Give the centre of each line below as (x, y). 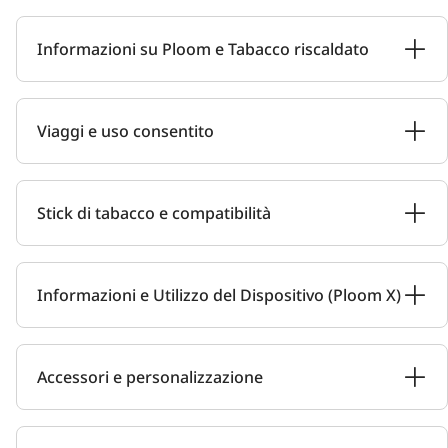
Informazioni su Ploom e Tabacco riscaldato (203, 49)
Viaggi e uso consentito (125, 131)
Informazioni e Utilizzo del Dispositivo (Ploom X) (219, 295)
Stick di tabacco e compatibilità (154, 213)
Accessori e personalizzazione (150, 377)
